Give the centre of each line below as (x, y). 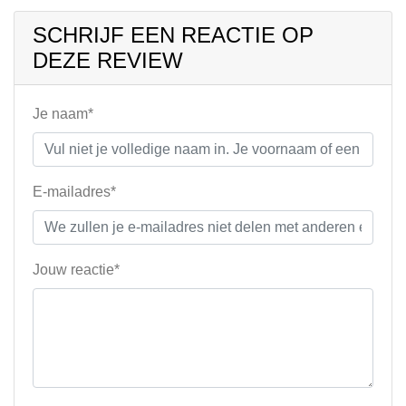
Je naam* (63, 114)
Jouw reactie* (76, 270)
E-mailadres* (74, 192)
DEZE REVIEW (108, 60)
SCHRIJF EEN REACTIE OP (173, 35)
